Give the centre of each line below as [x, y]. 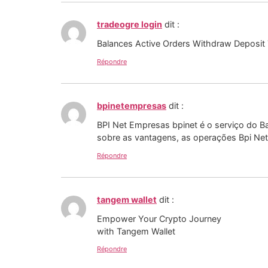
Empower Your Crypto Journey [159, 219]
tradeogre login [130, 25]
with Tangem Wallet [136, 232]
